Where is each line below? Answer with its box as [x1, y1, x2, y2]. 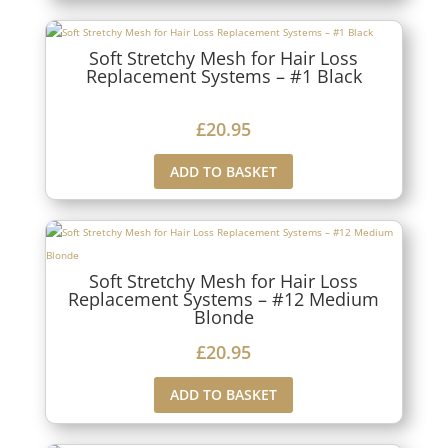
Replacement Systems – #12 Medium [68, 287, 380, 312]
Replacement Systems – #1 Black [85, 63, 362, 88]
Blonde [193, 305, 254, 330]
